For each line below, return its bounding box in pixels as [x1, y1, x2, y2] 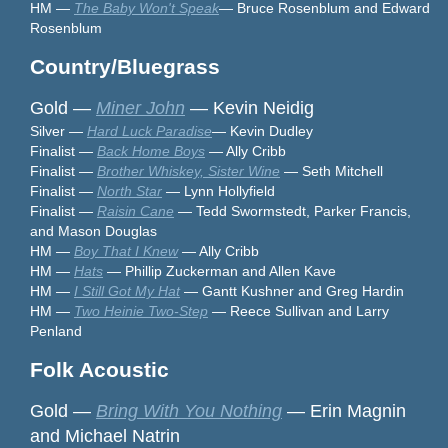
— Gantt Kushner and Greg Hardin [180, 282, 404, 299]
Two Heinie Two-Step [74, 302, 208, 319]
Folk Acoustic [30, 357, 169, 381]
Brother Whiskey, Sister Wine [97, 162, 280, 179]
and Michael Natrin [30, 425, 180, 446]
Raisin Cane [97, 202, 174, 219]
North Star [97, 182, 162, 199]
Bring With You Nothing [96, 400, 282, 421]
